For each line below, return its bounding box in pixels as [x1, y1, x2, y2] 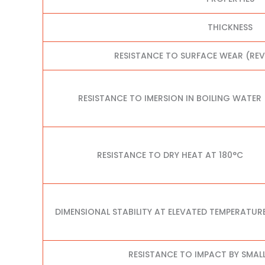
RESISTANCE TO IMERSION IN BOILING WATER [78, 92, 261, 105]
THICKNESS [208, 21, 253, 34]
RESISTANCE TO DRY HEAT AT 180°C [96, 149, 243, 161]
